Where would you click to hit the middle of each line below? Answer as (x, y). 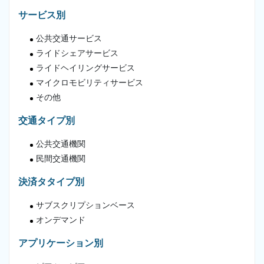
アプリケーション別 (61, 243)
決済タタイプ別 (51, 181)
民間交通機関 (61, 159)
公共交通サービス (69, 38)
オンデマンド (61, 220)
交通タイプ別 (47, 120)
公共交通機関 (61, 144)
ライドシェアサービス (77, 53)
